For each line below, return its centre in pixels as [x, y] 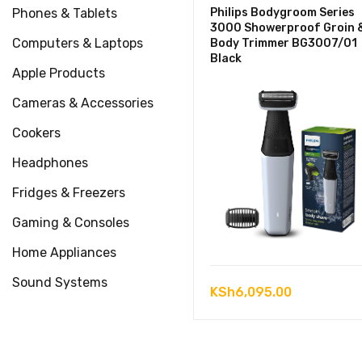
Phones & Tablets [65, 13]
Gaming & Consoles [71, 223]
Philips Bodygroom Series [282, 13]
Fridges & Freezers [69, 193]
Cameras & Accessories [83, 103]
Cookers [36, 133]
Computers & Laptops [78, 43]
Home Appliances [64, 253]
